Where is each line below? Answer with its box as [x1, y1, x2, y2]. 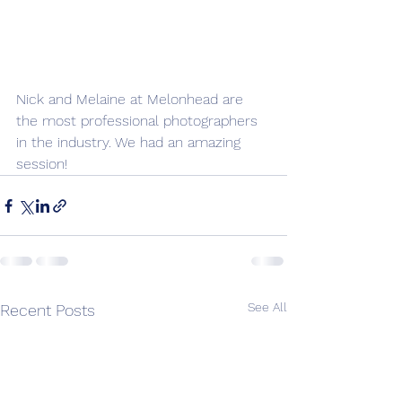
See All [248, 300, 287, 315]
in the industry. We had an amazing [16, 134, 245, 152]
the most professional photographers [16, 112, 262, 130]
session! [16, 155, 67, 173]
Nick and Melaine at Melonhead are [16, 91, 248, 109]
